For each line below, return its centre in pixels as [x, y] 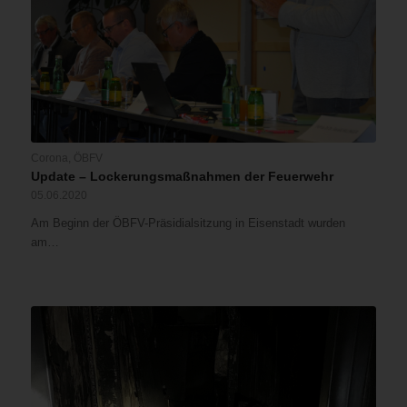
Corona [49, 158]
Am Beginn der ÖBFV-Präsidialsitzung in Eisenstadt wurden [188, 223]
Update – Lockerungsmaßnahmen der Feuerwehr [182, 177]
